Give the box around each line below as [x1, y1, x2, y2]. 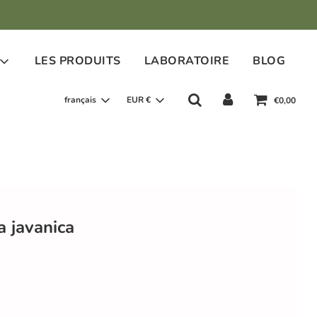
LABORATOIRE [144, 53, 229, 69]
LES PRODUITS [34, 53, 121, 69]
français [64, 94, 96, 106]
